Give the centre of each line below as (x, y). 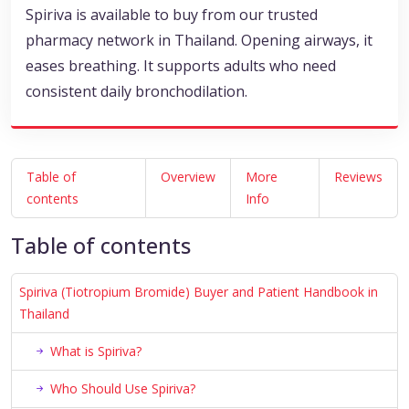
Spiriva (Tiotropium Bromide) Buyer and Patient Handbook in (199, 292)
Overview (188, 177)
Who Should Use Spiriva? (123, 389)
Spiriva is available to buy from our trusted (172, 15)
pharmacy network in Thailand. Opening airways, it (199, 41)
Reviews (358, 177)
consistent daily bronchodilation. (136, 92)
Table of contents (101, 246)
